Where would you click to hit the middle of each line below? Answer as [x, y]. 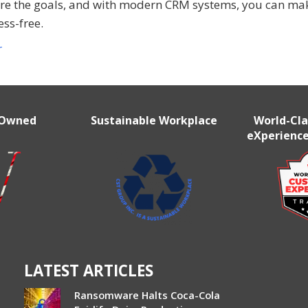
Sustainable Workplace [154, 121]
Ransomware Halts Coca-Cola [147, 295]
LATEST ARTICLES [89, 271]
